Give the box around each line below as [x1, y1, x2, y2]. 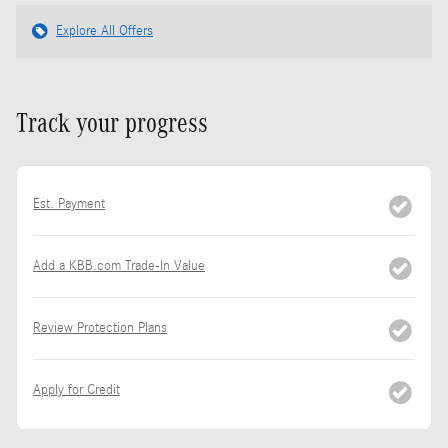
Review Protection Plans [33, 319, 167, 336]
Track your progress [16, 107, 208, 138]
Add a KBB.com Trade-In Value [33, 257, 205, 274]
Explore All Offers [56, 22, 153, 39]
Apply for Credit [33, 381, 120, 398]
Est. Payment [33, 195, 105, 212]
